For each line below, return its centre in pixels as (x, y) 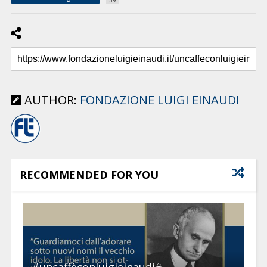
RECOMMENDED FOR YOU (89, 174)
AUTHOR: (50, 100)
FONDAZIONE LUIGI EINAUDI (159, 100)
